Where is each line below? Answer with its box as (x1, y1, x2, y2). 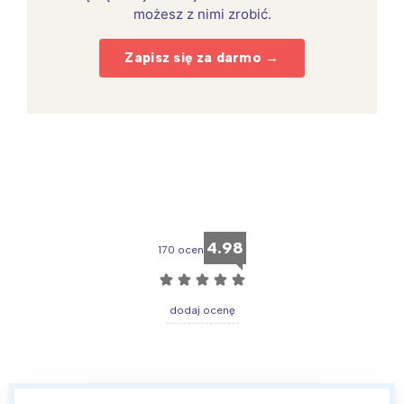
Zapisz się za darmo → (124, 49, 280, 66)
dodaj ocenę (169, 303, 235, 317)
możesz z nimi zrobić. (133, 5, 271, 23)
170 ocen (158, 243, 204, 256)
